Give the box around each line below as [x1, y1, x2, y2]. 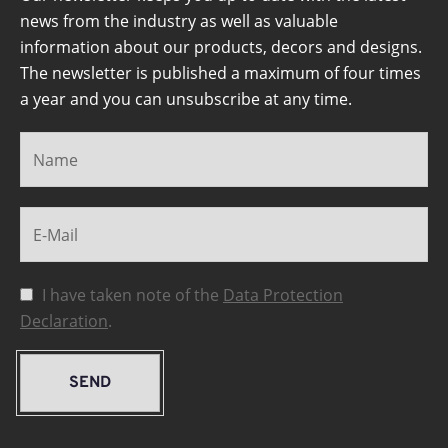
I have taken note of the [42, 284, 223, 307]
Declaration [20, 310, 108, 333]
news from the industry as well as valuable [20, 10, 338, 33]
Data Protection [223, 284, 343, 307]
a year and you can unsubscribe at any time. [20, 88, 352, 111]
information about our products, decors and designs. [20, 36, 422, 59]
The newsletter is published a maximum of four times [20, 62, 421, 85]
